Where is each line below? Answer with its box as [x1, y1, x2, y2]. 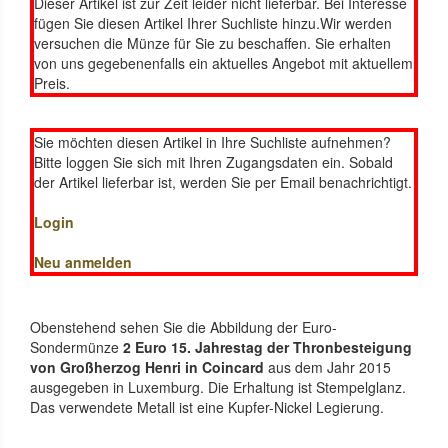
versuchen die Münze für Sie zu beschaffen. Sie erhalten [34, 33, 391, 54]
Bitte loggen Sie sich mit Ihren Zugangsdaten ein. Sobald [34, 152, 393, 173]
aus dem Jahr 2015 [264, 357, 391, 378]
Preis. [34, 73, 70, 94]
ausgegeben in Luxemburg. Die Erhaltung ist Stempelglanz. [30, 377, 406, 398]
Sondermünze [30, 337, 119, 358]
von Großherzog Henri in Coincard [30, 357, 264, 378]
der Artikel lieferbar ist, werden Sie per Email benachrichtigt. [34, 172, 412, 193]
